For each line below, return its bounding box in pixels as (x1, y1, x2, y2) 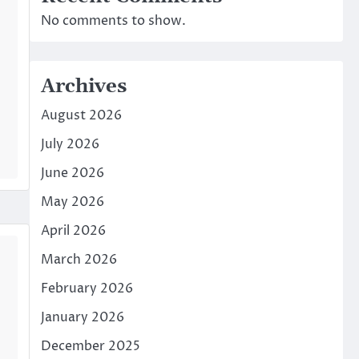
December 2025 (40, 337, 140, 356)
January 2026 (40, 309, 124, 327)
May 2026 (40, 193, 104, 212)
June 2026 (40, 164, 104, 183)
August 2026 (40, 107, 122, 125)
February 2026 (40, 280, 133, 298)
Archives (40, 75, 127, 99)
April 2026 (40, 222, 106, 240)
